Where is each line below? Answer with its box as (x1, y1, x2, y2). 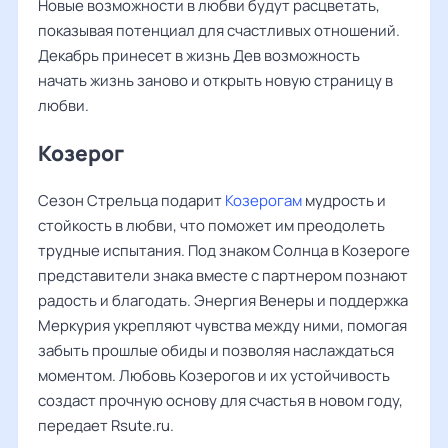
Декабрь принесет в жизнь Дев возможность (38, 45, 360, 66)
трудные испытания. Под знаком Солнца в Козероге (38, 240, 410, 261)
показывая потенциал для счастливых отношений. (38, 20, 400, 41)
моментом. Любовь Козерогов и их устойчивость (38, 365, 390, 386)
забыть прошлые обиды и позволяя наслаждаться (38, 340, 394, 361)
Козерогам (225, 190, 302, 211)
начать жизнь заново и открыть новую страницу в (38, 70, 393, 91)
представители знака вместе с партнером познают (38, 265, 408, 286)
